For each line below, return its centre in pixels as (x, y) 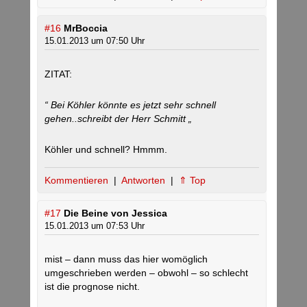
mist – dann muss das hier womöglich (126, 259)
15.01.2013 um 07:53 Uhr (95, 226)
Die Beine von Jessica (115, 213)
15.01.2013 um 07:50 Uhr (95, 41)
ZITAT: (58, 74)
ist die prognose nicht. (92, 287)
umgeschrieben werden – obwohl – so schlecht (146, 273)
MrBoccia (86, 28)
